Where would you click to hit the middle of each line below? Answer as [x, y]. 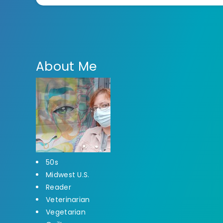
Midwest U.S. [68, 175]
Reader [58, 187]
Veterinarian [68, 200]
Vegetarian [66, 212]
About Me [66, 67]
